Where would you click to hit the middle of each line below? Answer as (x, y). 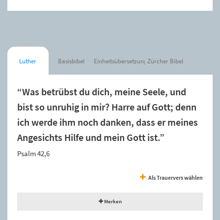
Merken (112, 201)
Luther (28, 61)
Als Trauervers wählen (176, 177)
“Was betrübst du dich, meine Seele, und (102, 92)
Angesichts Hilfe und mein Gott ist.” (91, 137)
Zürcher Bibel (165, 61)
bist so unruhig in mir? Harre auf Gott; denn (107, 107)
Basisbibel (71, 61)
